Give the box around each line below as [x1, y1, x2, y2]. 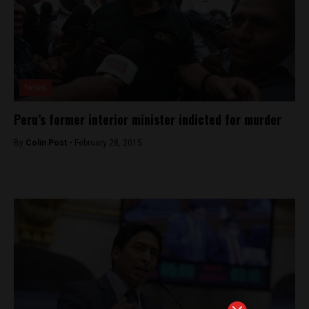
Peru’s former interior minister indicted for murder [14, 110, 281, 128]
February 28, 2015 [74, 138, 142, 148]
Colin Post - [26, 138, 74, 148]
